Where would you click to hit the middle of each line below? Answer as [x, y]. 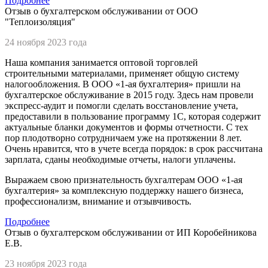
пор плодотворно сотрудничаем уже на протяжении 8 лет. [123, 138]
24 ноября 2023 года [46, 42]
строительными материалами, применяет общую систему [122, 73]
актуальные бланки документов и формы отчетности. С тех [127, 127]
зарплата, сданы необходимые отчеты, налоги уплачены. [120, 159]
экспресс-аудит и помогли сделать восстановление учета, [121, 105]
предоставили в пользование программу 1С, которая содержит [133, 116]
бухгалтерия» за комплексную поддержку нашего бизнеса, [124, 190]
